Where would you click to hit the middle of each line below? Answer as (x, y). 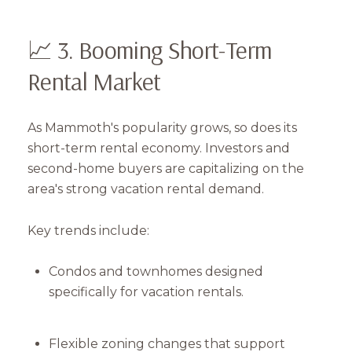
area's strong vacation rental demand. (146, 189)
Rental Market (94, 81)
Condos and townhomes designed (156, 272)
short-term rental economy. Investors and (159, 148)
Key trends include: (88, 230)
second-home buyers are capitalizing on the (166, 169)
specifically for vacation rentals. (146, 292)
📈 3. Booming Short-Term (150, 50)
